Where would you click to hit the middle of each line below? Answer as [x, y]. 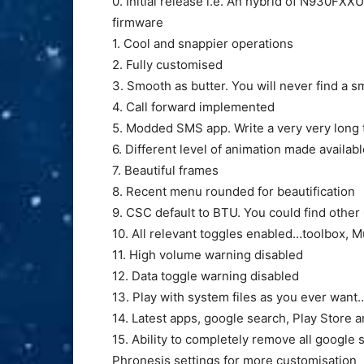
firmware [138, 23]
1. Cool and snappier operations [203, 44]
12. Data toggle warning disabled [206, 276]
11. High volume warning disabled [208, 255]
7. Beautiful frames [165, 171]
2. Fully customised [167, 65]
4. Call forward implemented [193, 107]
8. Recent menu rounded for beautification [234, 192]
